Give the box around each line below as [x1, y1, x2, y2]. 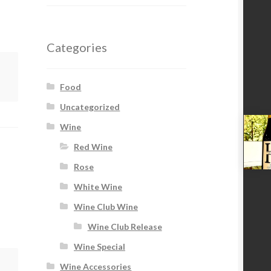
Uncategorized [60, 102, 120, 113]
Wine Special [73, 241, 125, 252]
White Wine [73, 181, 122, 192]
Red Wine [73, 142, 113, 152]
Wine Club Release [87, 221, 162, 232]
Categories [46, 39, 107, 54]
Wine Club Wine [73, 201, 138, 212]
